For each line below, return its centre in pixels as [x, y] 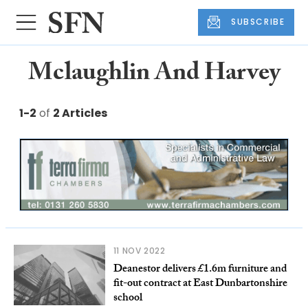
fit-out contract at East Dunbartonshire [200, 284]
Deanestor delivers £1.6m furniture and [200, 269]
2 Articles [80, 113]
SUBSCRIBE [258, 22]
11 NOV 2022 [139, 250]
